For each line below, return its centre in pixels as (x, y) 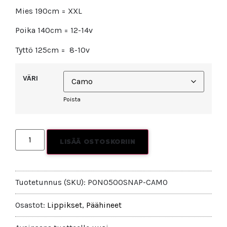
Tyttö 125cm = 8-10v (52, 50)
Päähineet (104, 205)
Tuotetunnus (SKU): (51, 182)
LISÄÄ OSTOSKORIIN (98, 141)
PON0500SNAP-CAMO (128, 182)
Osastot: (31, 205)
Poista (72, 100)
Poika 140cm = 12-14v (54, 30)
